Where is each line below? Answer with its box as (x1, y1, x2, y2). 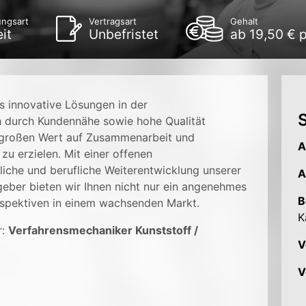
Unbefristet (89, 26, 159, 42)
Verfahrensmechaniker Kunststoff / (8, 223, 198, 237)
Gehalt (229, 16, 258, 27)
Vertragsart (89, 16, 137, 27)
